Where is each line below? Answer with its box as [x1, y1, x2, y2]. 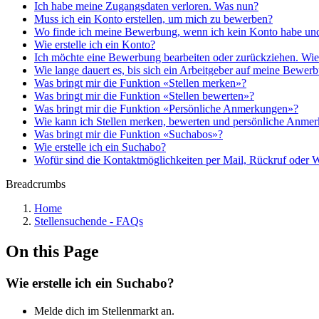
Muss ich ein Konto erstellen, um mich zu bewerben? [34, 13, 273, 26]
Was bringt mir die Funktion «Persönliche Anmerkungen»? [34, 103, 298, 115]
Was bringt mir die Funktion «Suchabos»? [34, 128, 223, 141]
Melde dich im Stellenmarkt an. [34, 304, 174, 317]
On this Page [6, 242, 99, 261]
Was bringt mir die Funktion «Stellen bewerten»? [34, 90, 254, 103]
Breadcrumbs [6, 178, 66, 191]
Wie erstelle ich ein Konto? [34, 38, 155, 51]
